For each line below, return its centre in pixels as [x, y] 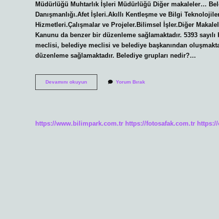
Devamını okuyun [66, 82]
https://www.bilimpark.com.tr [79, 123]
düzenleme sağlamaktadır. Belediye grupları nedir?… [116, 55]
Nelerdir [96, 95]
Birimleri [97, 88]
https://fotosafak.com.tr [160, 123]
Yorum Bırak [131, 82]
